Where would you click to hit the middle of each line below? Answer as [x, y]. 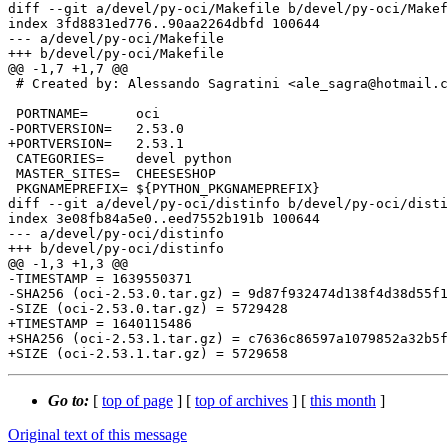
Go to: [70, 401]
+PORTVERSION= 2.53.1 [60, 144]
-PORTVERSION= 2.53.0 [60, 129]
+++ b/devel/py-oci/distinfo [116, 249]
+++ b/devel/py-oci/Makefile [116, 54]
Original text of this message [97, 435]
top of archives [241, 401]
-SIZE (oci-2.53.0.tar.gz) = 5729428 [148, 309]
